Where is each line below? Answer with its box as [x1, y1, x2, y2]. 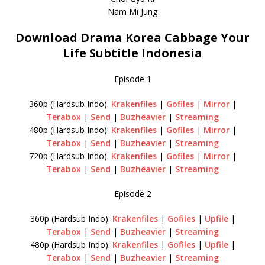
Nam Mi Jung [108, 5, 157, 17]
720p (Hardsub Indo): [28, 150, 111, 161]
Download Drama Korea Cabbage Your [15, 29, 250, 46]
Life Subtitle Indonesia [63, 44, 202, 61]
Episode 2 [114, 188, 151, 199]
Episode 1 [114, 73, 151, 85]
